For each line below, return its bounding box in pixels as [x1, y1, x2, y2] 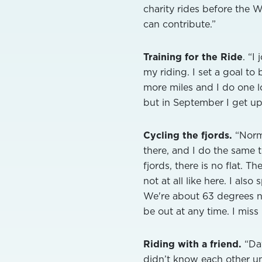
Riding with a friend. [143, 237, 242, 250]
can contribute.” [143, 17, 216, 30]
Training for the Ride [143, 50, 243, 63]
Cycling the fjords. [143, 128, 232, 142]
